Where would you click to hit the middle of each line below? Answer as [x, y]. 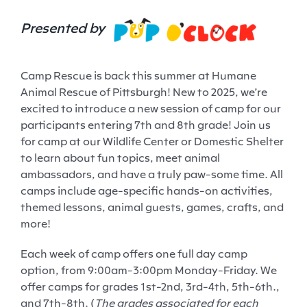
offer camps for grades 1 [83, 286]
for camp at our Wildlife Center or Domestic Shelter [152, 141]
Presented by [66, 27]
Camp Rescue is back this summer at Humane [138, 75]
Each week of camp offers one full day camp [134, 253]
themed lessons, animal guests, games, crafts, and [152, 207]
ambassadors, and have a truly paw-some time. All [151, 174]
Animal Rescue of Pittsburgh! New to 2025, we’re [144, 91]
